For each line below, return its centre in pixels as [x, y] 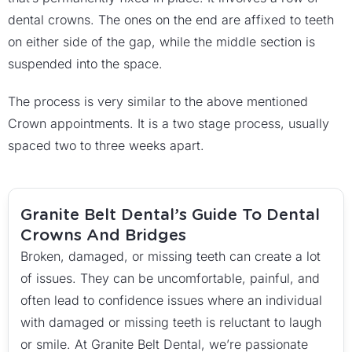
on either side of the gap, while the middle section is [161, 42]
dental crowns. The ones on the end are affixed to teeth [171, 20]
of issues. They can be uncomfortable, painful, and [170, 278]
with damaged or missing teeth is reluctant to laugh [171, 322]
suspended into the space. [85, 64]
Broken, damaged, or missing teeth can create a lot [170, 256]
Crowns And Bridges [103, 235]
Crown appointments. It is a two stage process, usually [169, 123]
